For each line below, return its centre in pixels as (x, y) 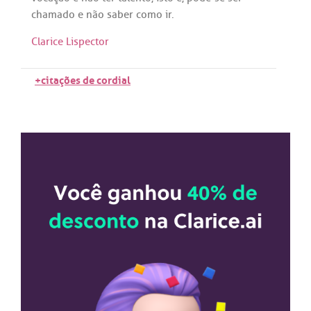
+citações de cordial (83, 78)
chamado (53, 14)
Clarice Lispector (70, 42)
